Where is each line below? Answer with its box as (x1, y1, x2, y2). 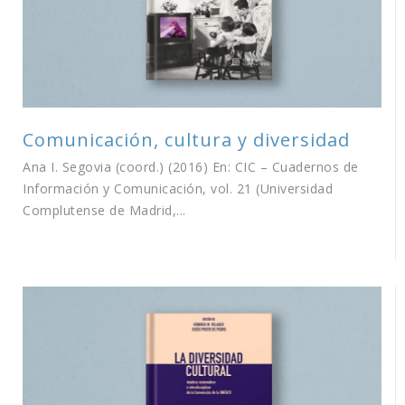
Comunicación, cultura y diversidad (23, 127, 350, 152)
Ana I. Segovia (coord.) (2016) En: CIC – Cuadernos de (23, 157, 359, 175)
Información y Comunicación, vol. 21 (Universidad (23, 179, 333, 197)
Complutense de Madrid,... (23, 201, 186, 219)
